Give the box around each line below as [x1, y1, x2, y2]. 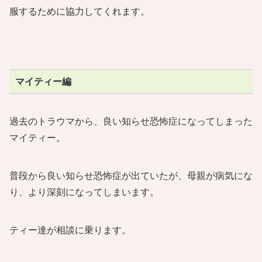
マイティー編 [15, 76, 71, 87]
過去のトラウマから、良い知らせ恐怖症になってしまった [9, 116, 253, 127]
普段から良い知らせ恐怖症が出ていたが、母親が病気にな [9, 171, 253, 181]
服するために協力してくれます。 [9, 6, 150, 17]
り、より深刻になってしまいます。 [9, 187, 159, 197]
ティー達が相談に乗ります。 [9, 225, 131, 235]
